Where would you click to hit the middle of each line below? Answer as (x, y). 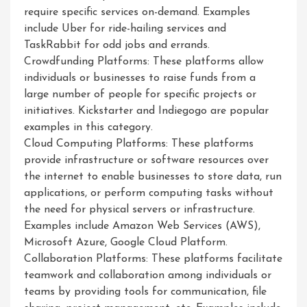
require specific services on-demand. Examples (137, 12)
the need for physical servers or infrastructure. (139, 210)
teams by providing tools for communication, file (145, 292)
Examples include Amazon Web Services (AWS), (142, 226)
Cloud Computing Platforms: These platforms (139, 144)
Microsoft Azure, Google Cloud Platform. (126, 243)
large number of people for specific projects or (140, 95)
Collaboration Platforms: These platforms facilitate (153, 259)
